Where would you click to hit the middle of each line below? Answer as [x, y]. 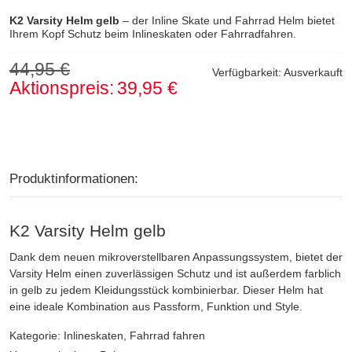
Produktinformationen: [74, 179]
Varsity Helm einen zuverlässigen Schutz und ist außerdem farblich [175, 274]
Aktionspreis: [62, 88]
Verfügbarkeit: [248, 73]
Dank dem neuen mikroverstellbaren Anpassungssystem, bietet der [176, 257]
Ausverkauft [313, 73]
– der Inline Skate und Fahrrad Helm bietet [227, 21]
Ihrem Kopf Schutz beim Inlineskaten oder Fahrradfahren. [153, 34]
